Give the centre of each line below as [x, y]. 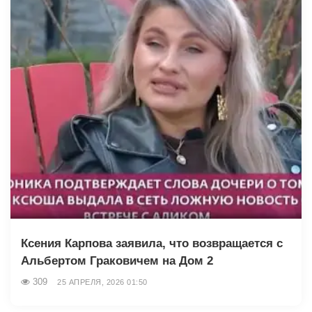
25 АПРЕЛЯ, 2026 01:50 [102, 282]
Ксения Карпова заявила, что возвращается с [152, 243]
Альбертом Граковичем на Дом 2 [117, 260]
